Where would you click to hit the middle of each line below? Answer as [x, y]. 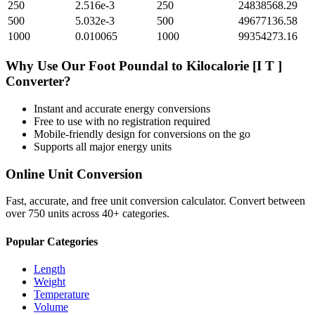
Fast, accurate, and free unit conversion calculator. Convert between [155, 201]
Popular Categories [52, 241]
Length [50, 269]
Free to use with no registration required [122, 121]
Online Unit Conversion [74, 174]
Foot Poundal [128, 66]
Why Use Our [47, 66]
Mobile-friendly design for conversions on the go [142, 134]
